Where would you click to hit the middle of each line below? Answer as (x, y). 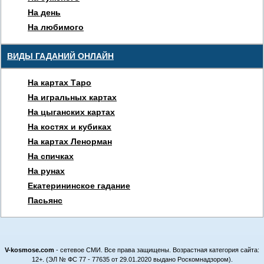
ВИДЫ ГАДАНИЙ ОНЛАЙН (60, 56)
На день (44, 12)
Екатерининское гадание (79, 186)
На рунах (46, 171)
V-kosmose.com (30, 250)
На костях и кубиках (70, 127)
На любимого (56, 27)
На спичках (51, 156)
